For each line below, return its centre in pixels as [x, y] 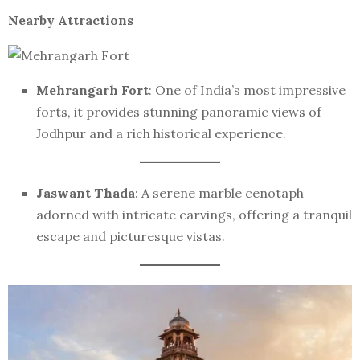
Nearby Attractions [71, 20]
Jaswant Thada [86, 193]
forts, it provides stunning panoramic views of [179, 112]
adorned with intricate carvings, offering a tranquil [194, 215]
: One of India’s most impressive [247, 90]
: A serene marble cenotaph [219, 193]
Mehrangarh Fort [92, 90]
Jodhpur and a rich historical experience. [161, 133]
